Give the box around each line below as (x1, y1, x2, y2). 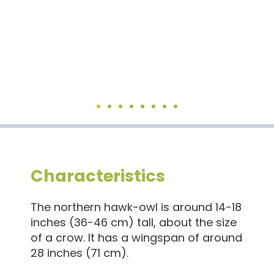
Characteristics (31, 164, 165, 187)
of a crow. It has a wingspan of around (31, 229, 242, 245)
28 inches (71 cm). (31, 245, 128, 261)
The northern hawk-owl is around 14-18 (31, 199, 242, 215)
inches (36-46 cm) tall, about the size (31, 214, 237, 230)
